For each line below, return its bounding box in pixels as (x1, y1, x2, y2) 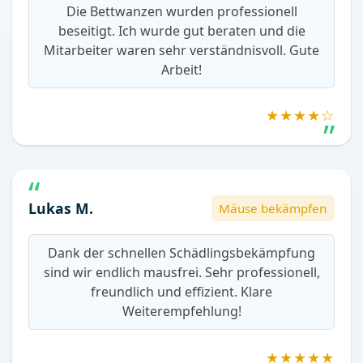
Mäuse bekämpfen (219, 200, 327, 217)
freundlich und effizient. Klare (91, 283, 272, 301)
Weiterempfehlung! (122, 302, 241, 321)
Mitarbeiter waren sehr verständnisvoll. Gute (44, 41, 319, 59)
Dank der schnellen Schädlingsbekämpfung (48, 244, 315, 263)
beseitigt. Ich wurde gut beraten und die (58, 21, 305, 40)
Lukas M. (28, 198, 93, 218)
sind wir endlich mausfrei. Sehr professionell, (43, 263, 320, 282)
